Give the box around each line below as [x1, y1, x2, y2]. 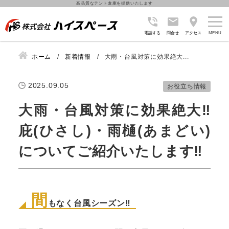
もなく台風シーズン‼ [48, 198, 131, 208]
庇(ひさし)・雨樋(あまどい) [18, 123, 211, 139]
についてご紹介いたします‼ [18, 143, 203, 159]
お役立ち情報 [167, 82, 207, 90]
